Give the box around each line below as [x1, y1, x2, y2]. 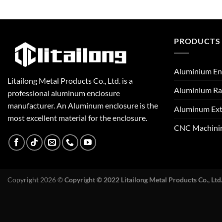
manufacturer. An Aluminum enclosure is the [7, 101, 158, 111]
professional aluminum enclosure [7, 88, 120, 98]
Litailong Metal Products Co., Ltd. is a [7, 76, 133, 86]
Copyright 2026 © [7, 175, 64, 184]
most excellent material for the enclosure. [7, 113, 147, 123]
